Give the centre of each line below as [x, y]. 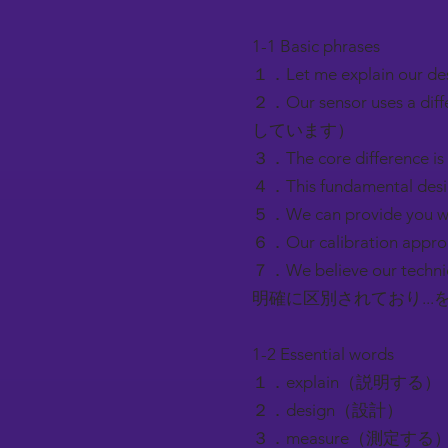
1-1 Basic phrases [316, 46]
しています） [303, 130]
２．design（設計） [327, 410]
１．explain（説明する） [346, 382]
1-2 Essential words [323, 354]
